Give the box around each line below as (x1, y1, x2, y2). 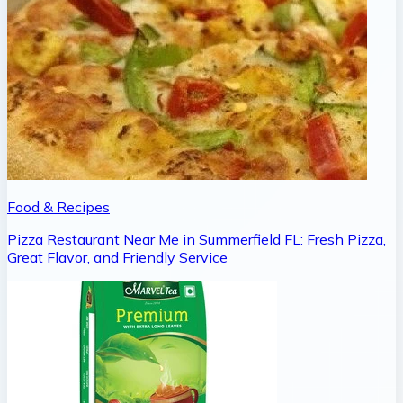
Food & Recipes (7, 197, 110, 216)
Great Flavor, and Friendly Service (7, 247, 228, 266)
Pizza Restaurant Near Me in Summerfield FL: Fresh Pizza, (7, 229, 386, 248)
